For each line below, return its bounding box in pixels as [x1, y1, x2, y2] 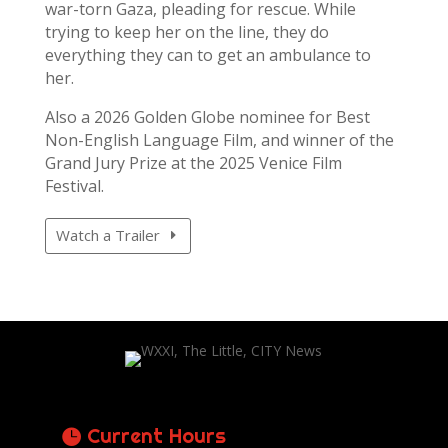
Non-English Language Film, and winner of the [44, 128, 394, 151]
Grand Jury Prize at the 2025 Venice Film [44, 151, 342, 174]
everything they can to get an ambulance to [44, 43, 371, 66]
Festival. [44, 174, 108, 197]
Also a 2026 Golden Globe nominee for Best [44, 105, 370, 128]
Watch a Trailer [56, 225, 161, 246]
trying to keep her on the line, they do [44, 20, 329, 43]
